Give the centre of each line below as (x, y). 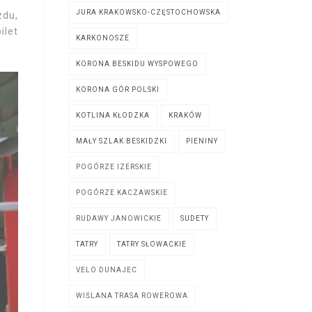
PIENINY (202, 141)
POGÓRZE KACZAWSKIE (122, 193)
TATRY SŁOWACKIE (152, 244)
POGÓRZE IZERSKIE (114, 167)
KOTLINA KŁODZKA (113, 116)
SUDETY (195, 219)
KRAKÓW (185, 116)
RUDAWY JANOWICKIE (119, 219)
